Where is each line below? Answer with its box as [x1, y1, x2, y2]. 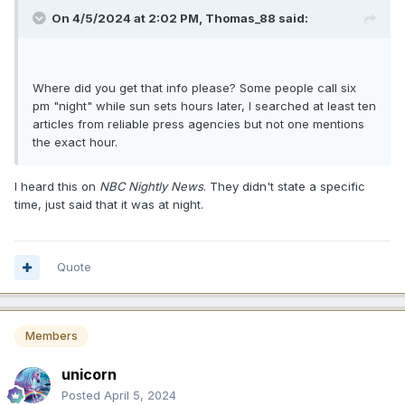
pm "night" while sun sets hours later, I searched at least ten [33, 99, 376, 114]
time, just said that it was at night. [14, 197, 207, 212]
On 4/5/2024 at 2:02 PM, [52, 11, 205, 26]
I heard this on [14, 179, 99, 194]
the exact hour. [33, 135, 118, 150]
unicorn [61, 364, 117, 383]
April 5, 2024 [104, 387, 176, 402]
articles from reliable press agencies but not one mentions [33, 117, 364, 132]
